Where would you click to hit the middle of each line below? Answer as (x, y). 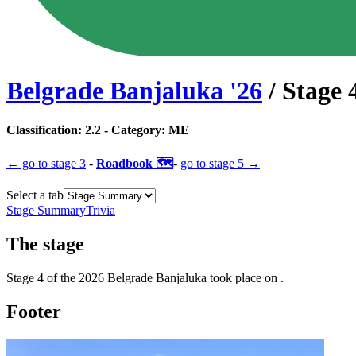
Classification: (46, 130)
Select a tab (35, 195)
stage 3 (68, 164)
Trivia (101, 211)
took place (236, 277)
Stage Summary (46, 211)
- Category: (133, 130)
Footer (34, 311)
